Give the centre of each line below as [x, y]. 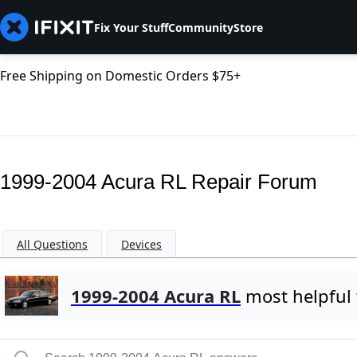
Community [201, 27]
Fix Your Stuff [131, 27]
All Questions [52, 245]
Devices [141, 245]
